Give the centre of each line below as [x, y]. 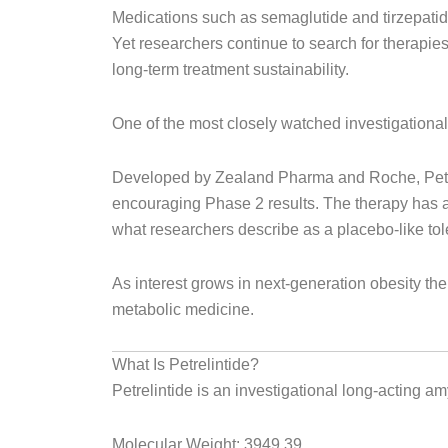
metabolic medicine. [183, 309]
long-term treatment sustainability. [230, 69]
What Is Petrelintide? [185, 364]
